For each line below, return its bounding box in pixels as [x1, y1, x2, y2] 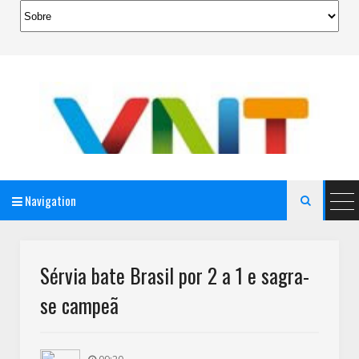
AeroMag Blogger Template [125, 248, 234, 264]
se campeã [40, 290, 119, 320]
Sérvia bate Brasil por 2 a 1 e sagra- [40, 260, 309, 290]
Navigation [22, 192, 76, 209]
